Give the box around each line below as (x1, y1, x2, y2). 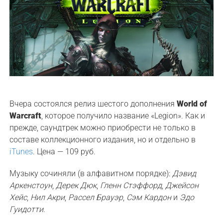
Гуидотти (9, 204, 44, 214)
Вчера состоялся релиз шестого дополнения (9, 99, 177, 109)
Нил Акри (30, 192, 65, 202)
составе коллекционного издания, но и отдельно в (9, 134, 196, 144)
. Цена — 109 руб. (33, 146, 96, 156)
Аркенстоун (9, 180, 53, 190)
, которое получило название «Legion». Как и (41, 111, 206, 120)
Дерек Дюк (56, 180, 97, 190)
